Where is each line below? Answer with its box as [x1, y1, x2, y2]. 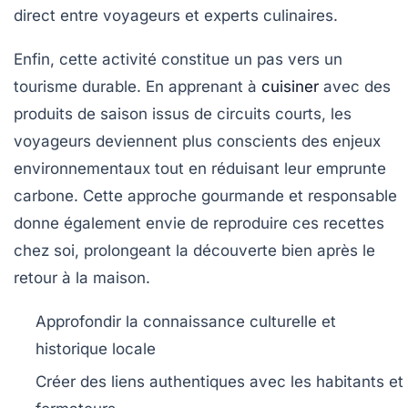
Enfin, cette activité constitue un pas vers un [14, 49, 342, 68]
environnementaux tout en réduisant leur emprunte [14, 158, 386, 178]
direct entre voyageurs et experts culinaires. [14, 5, 338, 25]
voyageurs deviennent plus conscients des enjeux [14, 131, 381, 150]
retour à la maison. [14, 268, 150, 287]
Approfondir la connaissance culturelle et [36, 311, 336, 331]
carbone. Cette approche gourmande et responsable [14, 186, 397, 205]
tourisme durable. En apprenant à [14, 76, 261, 96]
